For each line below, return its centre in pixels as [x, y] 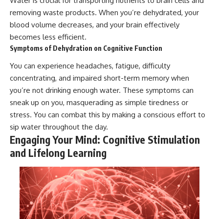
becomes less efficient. [48, 37]
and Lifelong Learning [58, 153]
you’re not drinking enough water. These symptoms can [102, 90]
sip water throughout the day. [59, 127]
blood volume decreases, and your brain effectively [95, 24]
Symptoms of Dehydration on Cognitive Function [86, 48]
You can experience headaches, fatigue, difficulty [90, 66]
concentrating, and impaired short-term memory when [99, 78]
